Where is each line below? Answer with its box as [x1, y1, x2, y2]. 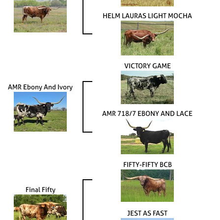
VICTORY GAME [124, 60, 171, 70]
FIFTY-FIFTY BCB [123, 159, 172, 169]
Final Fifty [25, 184, 55, 194]
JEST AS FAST [127, 208, 167, 218]
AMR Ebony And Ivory [8, 82, 73, 91]
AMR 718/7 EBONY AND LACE [102, 108, 192, 118]
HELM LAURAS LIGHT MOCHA [103, 10, 192, 20]
